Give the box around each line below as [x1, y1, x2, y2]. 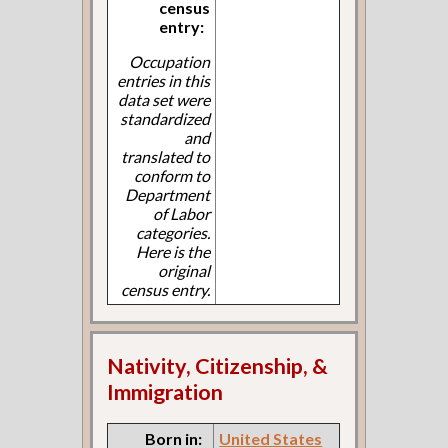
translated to [121, 147, 211, 167]
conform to [134, 166, 211, 186]
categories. [136, 223, 211, 243]
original [158, 261, 211, 281]
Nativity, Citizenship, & [107, 352, 329, 379]
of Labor [153, 204, 211, 224]
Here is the [136, 242, 211, 262]
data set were [118, 90, 211, 110]
